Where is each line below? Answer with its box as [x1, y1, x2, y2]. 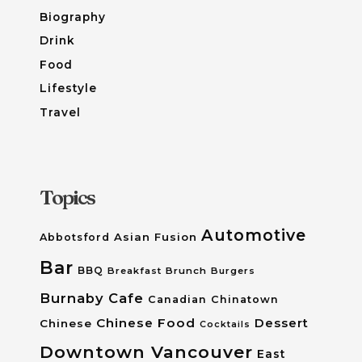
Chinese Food [95, 314, 196, 330]
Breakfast [107, 264, 162, 276]
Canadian [147, 293, 207, 305]
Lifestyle [39, 82, 97, 95]
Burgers [210, 264, 255, 276]
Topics [39, 184, 95, 209]
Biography [39, 10, 106, 23]
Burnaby [39, 289, 104, 306]
